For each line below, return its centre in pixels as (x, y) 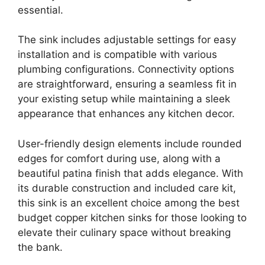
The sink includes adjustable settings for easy (127, 40)
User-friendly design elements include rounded (130, 143)
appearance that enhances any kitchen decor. (126, 114)
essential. (41, 10)
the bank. (40, 247)
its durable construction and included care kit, (127, 188)
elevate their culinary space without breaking (124, 232)
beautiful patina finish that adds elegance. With (130, 173)
